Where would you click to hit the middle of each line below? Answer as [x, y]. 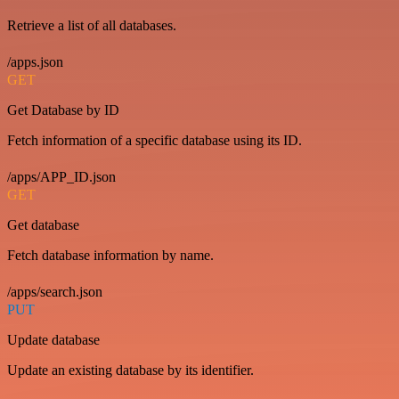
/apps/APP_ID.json [61, 177]
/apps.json [35, 62]
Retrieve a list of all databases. [92, 26]
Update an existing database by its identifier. [130, 370]
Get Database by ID [63, 110]
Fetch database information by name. [110, 256]
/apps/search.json [55, 292]
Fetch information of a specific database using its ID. [155, 141]
